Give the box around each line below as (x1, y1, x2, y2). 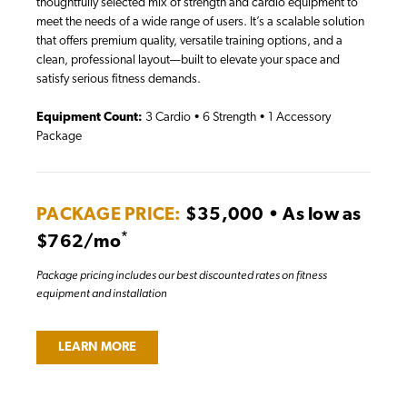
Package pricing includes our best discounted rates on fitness (36, 268, 327, 283)
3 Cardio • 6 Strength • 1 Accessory (143, 111, 331, 125)
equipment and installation (36, 286, 167, 301)
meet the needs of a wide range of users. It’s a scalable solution (36, 15, 364, 30)
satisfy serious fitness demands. (36, 73, 201, 87)
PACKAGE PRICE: (36, 206, 182, 225)
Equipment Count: (36, 111, 143, 125)
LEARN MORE (58, 341, 136, 355)
